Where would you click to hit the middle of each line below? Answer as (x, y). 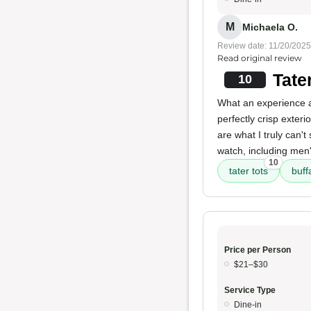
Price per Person (258, 250)
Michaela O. (270, 27)
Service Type (250, 290)
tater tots (249, 171)
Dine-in (248, 305)
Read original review (260, 58)
